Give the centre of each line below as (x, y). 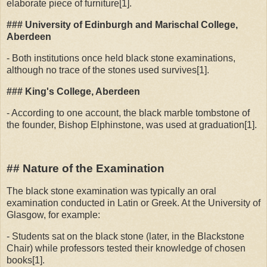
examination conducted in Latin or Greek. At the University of (133, 203)
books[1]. (26, 260)
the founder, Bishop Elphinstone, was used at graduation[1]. (132, 125)
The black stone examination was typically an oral (111, 191)
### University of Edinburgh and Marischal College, (122, 25)
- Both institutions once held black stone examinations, (121, 58)
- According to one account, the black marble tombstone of (128, 113)
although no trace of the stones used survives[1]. (108, 70)
